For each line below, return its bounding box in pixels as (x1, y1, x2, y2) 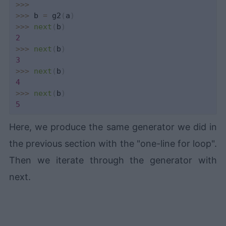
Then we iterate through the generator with (9, 154, 217, 165)
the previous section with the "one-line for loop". (9, 138, 217, 149)
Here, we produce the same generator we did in (9, 121, 217, 132)
